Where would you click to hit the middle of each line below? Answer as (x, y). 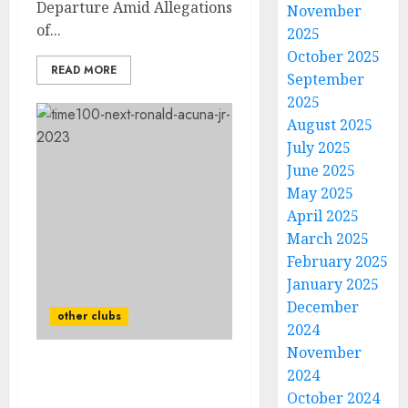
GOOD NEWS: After (109, 377)
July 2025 (319, 148)
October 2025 (334, 56)
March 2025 (328, 239)
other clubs (89, 316)
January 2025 (333, 284)
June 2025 (321, 170)
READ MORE (84, 70)
